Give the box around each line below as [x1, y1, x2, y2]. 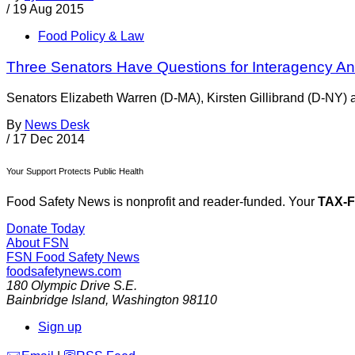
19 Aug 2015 [13, 2, 84, 17]
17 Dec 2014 [13, 132, 85, 146]
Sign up [38, 320, 82, 334]
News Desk [25, 117, 90, 132]
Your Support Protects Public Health [6, 166, 143, 176]
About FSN [6, 236, 69, 250]
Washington [112, 293, 179, 307]
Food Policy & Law [38, 29, 144, 44]
